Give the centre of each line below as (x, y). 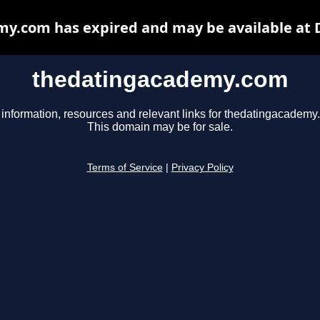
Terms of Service (125, 168)
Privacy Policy (202, 168)
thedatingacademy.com (160, 79)
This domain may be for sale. (160, 127)
